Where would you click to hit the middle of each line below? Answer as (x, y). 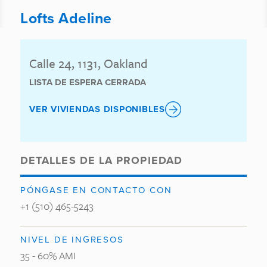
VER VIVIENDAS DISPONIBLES (97, 109)
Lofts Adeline (66, 18)
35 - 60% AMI (48, 255)
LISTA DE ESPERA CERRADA (88, 82)
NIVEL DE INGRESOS (72, 239)
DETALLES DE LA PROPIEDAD (101, 160)
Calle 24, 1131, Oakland (89, 63)
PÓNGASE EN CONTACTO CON (96, 190)
